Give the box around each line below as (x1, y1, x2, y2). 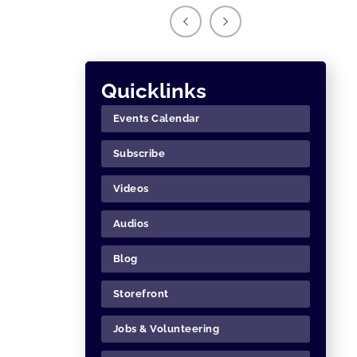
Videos (112, 182, 149, 194)
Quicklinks (100, 78, 206, 103)
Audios (112, 217, 149, 229)
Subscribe (112, 147, 165, 159)
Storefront (112, 287, 169, 300)
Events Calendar (112, 112, 199, 124)
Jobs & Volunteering (112, 322, 219, 335)
